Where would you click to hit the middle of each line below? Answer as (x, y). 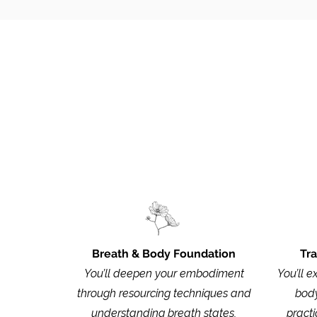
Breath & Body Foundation (164, 254)
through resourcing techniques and (164, 294)
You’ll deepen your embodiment (164, 274)
